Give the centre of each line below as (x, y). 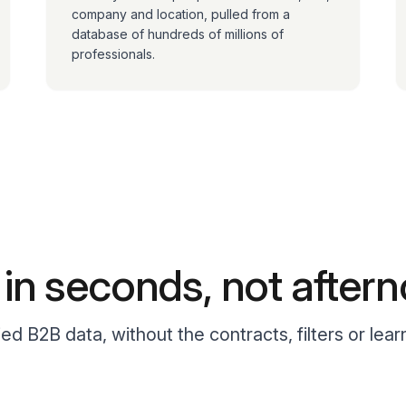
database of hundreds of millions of (177, 34)
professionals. (113, 54)
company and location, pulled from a (180, 14)
